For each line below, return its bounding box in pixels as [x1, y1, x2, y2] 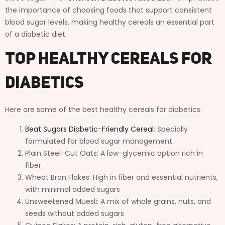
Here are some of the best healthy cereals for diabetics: [5, 104, 202, 115]
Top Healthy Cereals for [5, 51, 212, 68]
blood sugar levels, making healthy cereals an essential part [5, 17, 214, 27]
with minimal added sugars [25, 184, 120, 194]
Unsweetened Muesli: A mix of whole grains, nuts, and [25, 196, 211, 206]
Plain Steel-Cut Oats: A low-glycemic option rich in [25, 148, 203, 158]
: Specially [154, 124, 188, 134]
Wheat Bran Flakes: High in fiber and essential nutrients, [25, 172, 218, 182]
